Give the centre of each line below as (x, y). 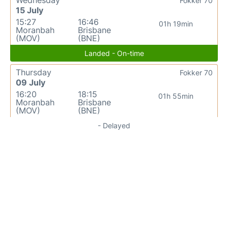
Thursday (34, 72)
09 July (31, 82)
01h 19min (176, 23)
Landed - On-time (114, 53)
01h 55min (176, 96)
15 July (30, 10)
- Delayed (114, 125)
